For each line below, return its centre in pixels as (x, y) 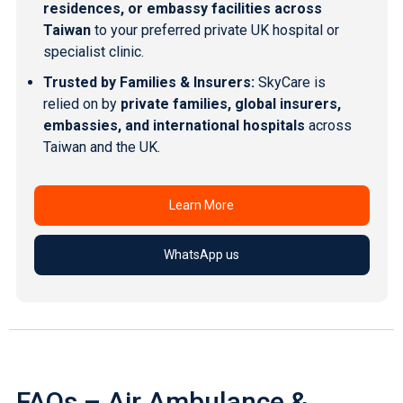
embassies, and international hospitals (174, 125)
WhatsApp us (201, 254)
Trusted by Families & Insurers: (148, 82)
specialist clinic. (93, 51)
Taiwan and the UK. (101, 147)
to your (116, 30)
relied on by (81, 103)
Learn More (201, 205)
